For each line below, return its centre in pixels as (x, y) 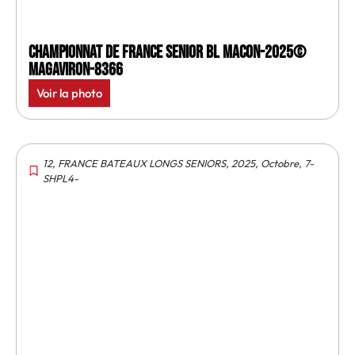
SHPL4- (61, 178)
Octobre (280, 163)
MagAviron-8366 (76, 70)
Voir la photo (69, 93)
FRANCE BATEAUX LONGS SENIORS (142, 163)
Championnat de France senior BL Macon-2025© (167, 52)
